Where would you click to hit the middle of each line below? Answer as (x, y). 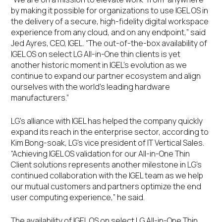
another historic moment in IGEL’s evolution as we (99, 65)
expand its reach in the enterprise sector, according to (110, 132)
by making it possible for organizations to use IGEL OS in (110, 10)
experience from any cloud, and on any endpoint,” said (109, 32)
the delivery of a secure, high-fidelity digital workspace (110, 21)
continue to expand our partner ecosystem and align (106, 76)
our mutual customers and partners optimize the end (106, 186)
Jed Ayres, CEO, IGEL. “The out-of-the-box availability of (109, 43)
